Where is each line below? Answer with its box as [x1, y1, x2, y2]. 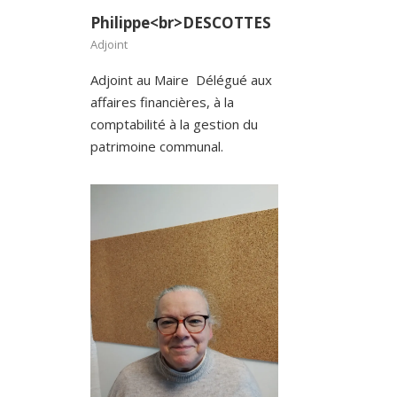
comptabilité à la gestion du [90, 115, 258, 134]
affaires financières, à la [90, 93, 234, 112]
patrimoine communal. [90, 137, 227, 156]
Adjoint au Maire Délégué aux [90, 71, 272, 90]
